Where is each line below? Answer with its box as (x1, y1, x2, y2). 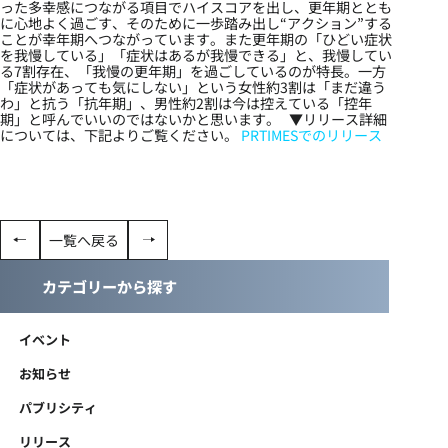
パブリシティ (19, 398, 98, 418)
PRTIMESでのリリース (241, 124, 382, 145)
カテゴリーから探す (42, 274, 177, 297)
